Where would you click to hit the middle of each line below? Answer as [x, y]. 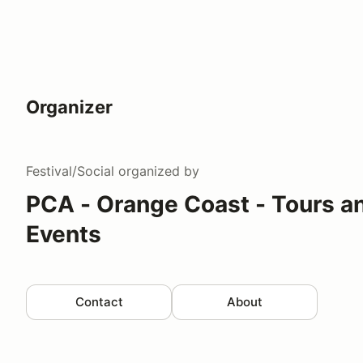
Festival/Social [70, 171]
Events [64, 235]
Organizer [69, 107]
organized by [157, 171]
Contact [99, 301]
